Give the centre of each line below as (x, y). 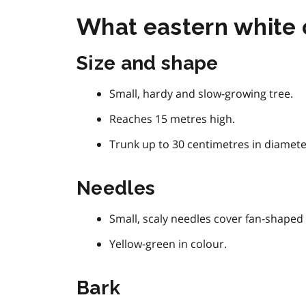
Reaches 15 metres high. (172, 119)
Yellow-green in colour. (168, 244)
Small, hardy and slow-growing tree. (201, 94)
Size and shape (148, 64)
